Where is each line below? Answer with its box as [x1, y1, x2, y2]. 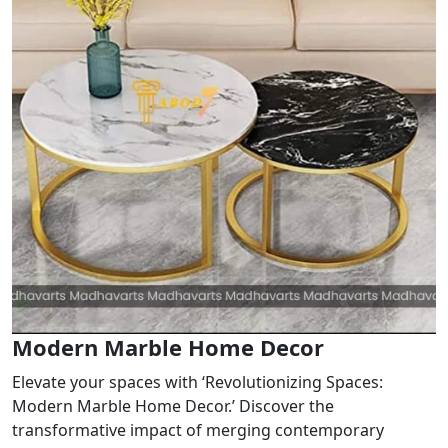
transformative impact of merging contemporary [12, 418, 384, 441]
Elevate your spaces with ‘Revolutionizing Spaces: [12, 370, 383, 393]
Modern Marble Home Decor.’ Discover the [12, 394, 334, 417]
